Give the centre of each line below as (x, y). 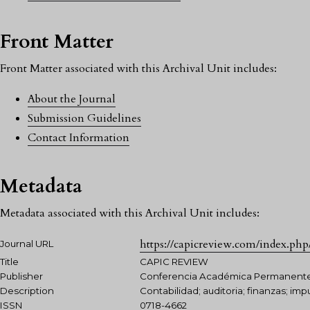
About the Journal (72, 99)
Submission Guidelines (84, 118)
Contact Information (79, 138)
